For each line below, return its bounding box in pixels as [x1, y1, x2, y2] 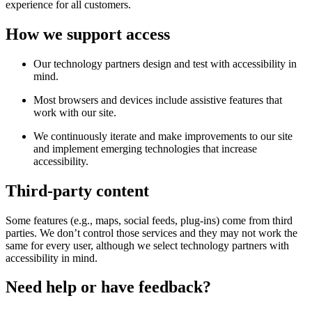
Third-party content [6, 181, 149, 200]
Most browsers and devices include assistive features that [33, 93, 282, 106]
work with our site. [33, 106, 116, 118]
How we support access [6, 24, 170, 43]
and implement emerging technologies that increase [33, 142, 257, 155]
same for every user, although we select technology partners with [6, 239, 289, 251]
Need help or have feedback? [6, 278, 211, 297]
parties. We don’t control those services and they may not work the [6, 226, 297, 239]
